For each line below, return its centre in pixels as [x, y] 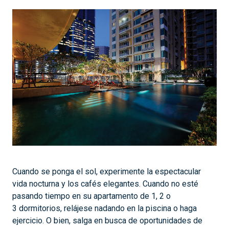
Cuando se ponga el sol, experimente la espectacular [107, 171]
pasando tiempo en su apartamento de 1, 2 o [91, 196]
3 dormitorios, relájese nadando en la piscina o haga [105, 208]
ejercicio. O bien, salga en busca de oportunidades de [107, 220]
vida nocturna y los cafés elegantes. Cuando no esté [105, 184]
